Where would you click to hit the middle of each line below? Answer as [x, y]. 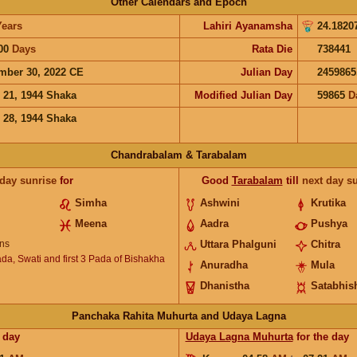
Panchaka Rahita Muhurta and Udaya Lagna [178, 316]
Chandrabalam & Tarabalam [178, 155]
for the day [321, 336]
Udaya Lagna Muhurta [239, 336]
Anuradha [224, 265]
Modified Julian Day [243, 95]
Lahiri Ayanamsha [247, 25]
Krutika [329, 202]
